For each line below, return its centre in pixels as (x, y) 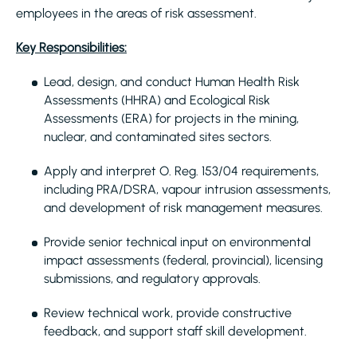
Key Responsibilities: (71, 47)
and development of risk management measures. (183, 208)
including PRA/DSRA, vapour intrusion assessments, (187, 189)
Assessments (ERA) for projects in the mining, (171, 118)
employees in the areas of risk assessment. (136, 13)
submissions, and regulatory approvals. (152, 279)
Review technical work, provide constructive (168, 313)
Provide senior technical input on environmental (177, 242)
